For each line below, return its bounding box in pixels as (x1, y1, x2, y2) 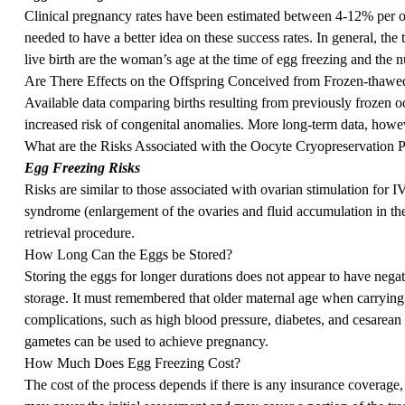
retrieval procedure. (24, 224, 135, 240)
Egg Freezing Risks (24, 159, 140, 175)
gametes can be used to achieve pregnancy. (24, 333, 268, 349)
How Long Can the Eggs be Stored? (24, 246, 232, 262)
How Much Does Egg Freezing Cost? (24, 354, 240, 371)
